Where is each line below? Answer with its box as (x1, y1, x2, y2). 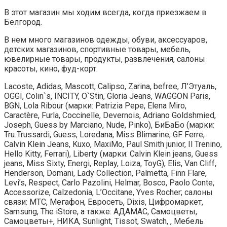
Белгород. (4, 17, 42, 27)
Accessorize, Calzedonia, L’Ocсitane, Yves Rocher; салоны (4, 187, 213, 197)
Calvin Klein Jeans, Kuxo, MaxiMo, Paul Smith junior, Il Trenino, (4, 139, 222, 149)
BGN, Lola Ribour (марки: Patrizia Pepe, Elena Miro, (4, 100, 186, 110)
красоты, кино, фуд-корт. (4, 63, 98, 73)
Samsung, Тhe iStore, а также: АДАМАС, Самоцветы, (4, 206, 197, 216)
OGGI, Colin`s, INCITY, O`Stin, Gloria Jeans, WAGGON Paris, (4, 91, 210, 101)
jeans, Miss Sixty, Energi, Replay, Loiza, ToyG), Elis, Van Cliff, (4, 158, 216, 168)
